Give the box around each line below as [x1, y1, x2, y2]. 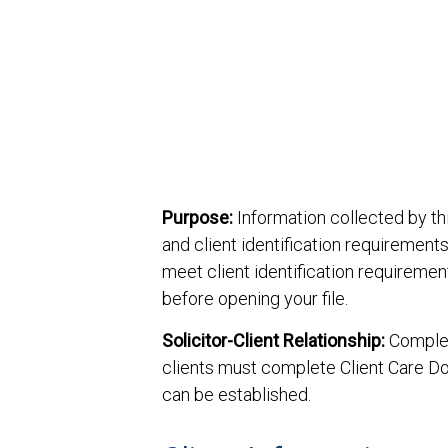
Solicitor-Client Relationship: [162, 329, 385, 351]
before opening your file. [162, 287, 348, 309]
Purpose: [162, 206, 233, 228]
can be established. [162, 383, 311, 405]
